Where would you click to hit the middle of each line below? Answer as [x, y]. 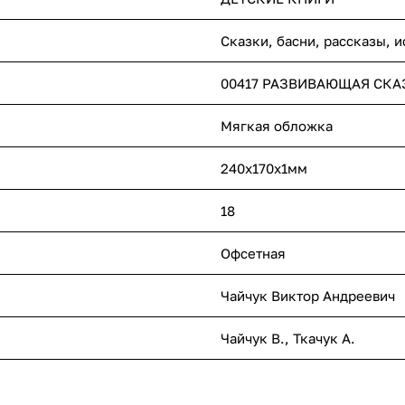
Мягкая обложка [277, 126]
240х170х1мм [264, 169]
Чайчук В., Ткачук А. [288, 339]
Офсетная [253, 254]
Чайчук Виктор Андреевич [308, 296]
